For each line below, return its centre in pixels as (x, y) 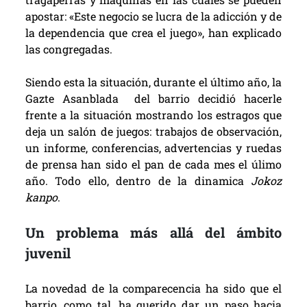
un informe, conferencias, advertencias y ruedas (153, 148)
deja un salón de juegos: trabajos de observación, (153, 132)
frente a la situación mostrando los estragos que (153, 115)
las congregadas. (69, 49)
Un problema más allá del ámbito (153, 233)
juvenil (48, 253)
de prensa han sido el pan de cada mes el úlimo (153, 164)
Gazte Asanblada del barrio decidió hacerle (153, 99)
